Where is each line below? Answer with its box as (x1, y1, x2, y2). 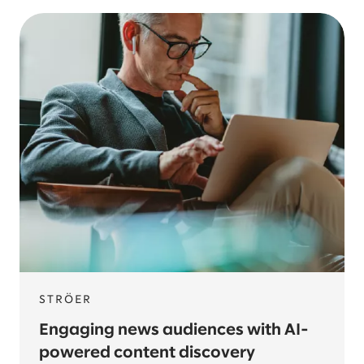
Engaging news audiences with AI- (39, 323, 309, 338)
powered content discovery (39, 345, 255, 361)
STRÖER (39, 295, 92, 305)
